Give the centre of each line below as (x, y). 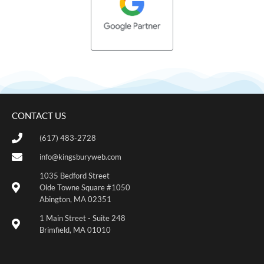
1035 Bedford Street (74, 176)
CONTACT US (39, 116)
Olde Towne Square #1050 (85, 188)
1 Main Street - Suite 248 (82, 218)
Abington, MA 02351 (75, 199)
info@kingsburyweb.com (80, 157)
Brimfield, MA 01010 (75, 230)
